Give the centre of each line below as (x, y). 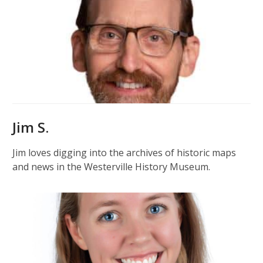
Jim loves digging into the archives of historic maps (124, 153)
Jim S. (31, 127)
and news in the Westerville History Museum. (111, 167)
